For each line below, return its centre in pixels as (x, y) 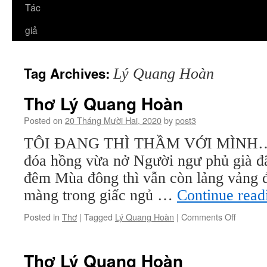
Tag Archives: (69, 73)
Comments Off (209, 217)
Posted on (43, 120)
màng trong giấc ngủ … (100, 195)
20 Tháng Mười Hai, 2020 (113, 120)
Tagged (98, 217)
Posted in (42, 217)
